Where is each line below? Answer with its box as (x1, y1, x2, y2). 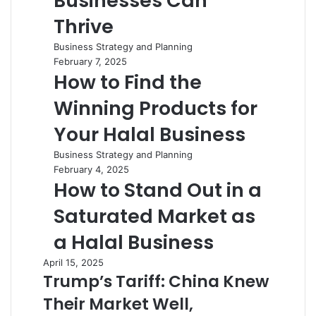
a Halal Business (54, 229, 214, 255)
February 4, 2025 (54, 164, 129, 175)
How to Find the (54, 69, 202, 95)
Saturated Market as (54, 203, 255, 229)
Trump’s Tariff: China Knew (43, 270, 269, 293)
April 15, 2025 (43, 257, 104, 268)
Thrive (54, 13, 114, 39)
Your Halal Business (54, 121, 245, 147)
